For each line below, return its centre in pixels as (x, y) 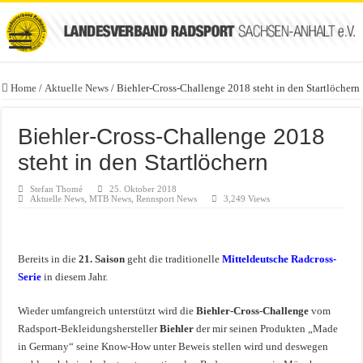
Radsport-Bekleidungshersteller (89, 328)
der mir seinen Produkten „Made (266, 328)
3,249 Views (247, 198)
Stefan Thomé (57, 188)
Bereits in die (47, 258)
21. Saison (101, 258)
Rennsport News (167, 198)
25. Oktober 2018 (143, 188)
